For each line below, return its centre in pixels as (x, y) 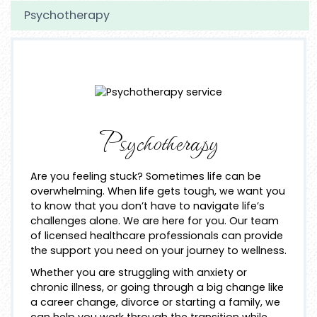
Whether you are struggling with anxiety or (139, 272)
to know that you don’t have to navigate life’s (148, 206)
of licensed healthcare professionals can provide (157, 235)
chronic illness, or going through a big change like (157, 287)
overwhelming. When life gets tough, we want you (158, 191)
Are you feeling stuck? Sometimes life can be (146, 176)
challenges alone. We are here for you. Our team (155, 220)
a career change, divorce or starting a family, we (155, 302)
